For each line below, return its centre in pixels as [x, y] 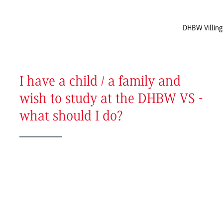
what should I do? [71, 117]
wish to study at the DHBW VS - [111, 100]
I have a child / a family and [100, 82]
